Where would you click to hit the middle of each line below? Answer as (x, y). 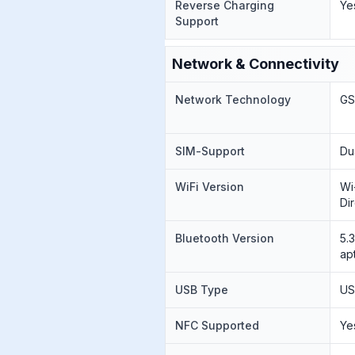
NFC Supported (217, 325)
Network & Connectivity (256, 64)
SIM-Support (210, 151)
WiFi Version (210, 187)
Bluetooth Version (225, 238)
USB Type (202, 290)
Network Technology (233, 99)
